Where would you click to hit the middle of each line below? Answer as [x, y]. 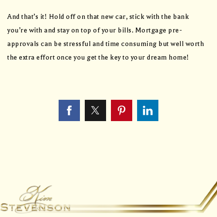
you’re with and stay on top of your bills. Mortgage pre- [95, 31]
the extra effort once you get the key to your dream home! [98, 58]
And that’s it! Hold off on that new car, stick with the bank [98, 17]
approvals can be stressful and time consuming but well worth [106, 44]
